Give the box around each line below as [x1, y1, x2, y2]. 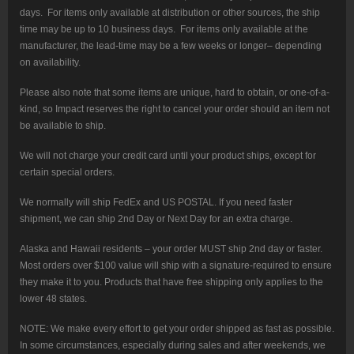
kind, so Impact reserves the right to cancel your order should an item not [20, 104, 330, 115]
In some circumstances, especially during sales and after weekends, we [20, 340, 326, 352]
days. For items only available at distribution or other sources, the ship [20, 7, 320, 19]
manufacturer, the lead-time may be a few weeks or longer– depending [20, 40, 322, 52]
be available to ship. [20, 120, 106, 132]
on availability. [20, 57, 81, 69]
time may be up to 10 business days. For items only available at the [20, 24, 308, 36]
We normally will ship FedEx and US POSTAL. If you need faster [20, 197, 292, 209]
